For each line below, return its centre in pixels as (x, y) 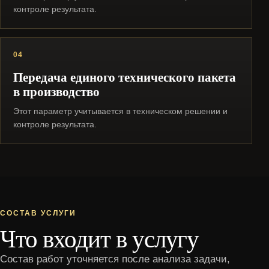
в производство (56, 91)
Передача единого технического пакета (125, 77)
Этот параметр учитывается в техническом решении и (120, 111)
